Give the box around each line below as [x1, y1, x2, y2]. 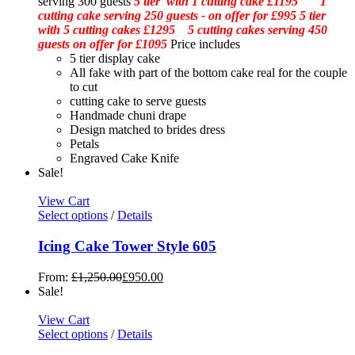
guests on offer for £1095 [38, 37, 167, 52]
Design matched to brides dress [70, 123, 225, 137]
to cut [70, 80, 97, 94]
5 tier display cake [70, 52, 160, 66]
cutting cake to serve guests [70, 94, 206, 109]
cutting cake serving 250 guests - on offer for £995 [38, 9, 296, 23]
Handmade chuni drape [70, 109, 186, 123]
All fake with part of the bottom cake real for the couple [70, 66, 347, 80]
